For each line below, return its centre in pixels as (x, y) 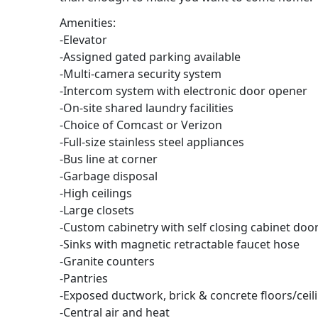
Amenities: (88, 23)
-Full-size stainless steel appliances (152, 142)
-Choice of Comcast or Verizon (141, 125)
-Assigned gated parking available (150, 57)
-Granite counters (107, 262)
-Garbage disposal (109, 176)
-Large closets (97, 210)
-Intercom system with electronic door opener (183, 91)
